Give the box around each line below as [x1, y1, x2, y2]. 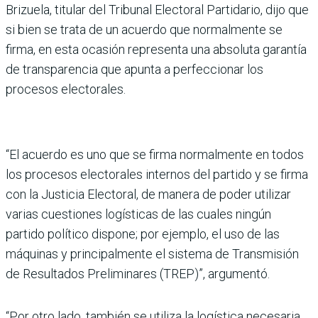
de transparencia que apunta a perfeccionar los [6, 61, 263, 77]
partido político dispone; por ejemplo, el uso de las [6, 226, 280, 241]
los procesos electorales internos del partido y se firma [6, 166, 308, 182]
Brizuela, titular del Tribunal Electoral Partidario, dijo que [6, 1, 309, 17]
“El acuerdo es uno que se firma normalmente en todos [6, 146, 304, 162]
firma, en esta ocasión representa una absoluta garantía [6, 41, 307, 57]
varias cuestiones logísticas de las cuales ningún [6, 206, 271, 221]
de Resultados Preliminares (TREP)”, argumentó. [6, 265, 270, 281]
